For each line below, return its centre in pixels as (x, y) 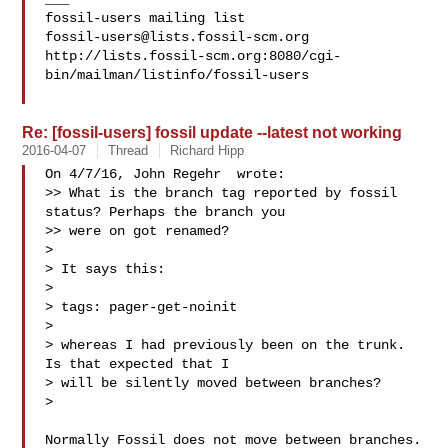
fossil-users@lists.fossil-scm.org (177, 37)
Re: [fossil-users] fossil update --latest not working (212, 132)
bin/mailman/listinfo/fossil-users (177, 75)
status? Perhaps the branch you (165, 212)
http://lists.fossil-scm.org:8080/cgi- (193, 56)
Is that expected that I (137, 364)
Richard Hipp (207, 150)
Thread (128, 150)
